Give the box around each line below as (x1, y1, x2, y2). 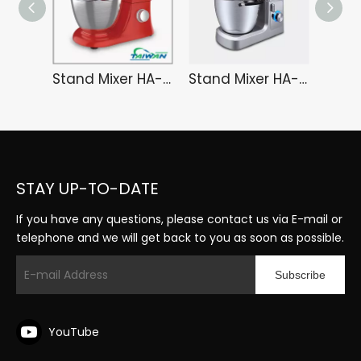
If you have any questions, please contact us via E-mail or (16, 211, 342, 227)
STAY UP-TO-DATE (16, 177, 159, 200)
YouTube (48, 323, 99, 340)
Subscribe (275, 268, 326, 281)
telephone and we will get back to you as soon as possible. (16, 230, 344, 246)
